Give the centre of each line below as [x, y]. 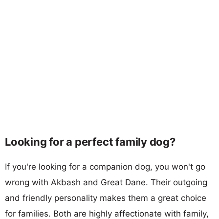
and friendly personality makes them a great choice [106, 198]
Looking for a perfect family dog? [90, 142]
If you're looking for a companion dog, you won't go [105, 166]
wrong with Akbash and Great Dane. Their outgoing [106, 182]
